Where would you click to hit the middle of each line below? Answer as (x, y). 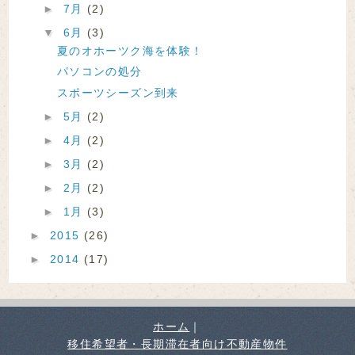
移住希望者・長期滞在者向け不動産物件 (177, 344)
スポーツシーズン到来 (118, 92)
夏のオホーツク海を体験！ (130, 50)
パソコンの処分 (99, 72)
